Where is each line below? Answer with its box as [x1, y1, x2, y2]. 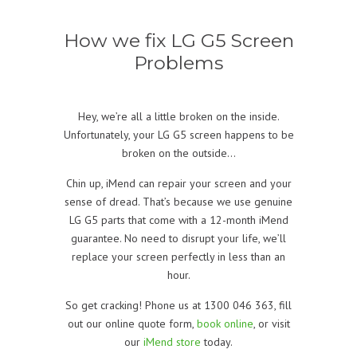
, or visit [253, 316, 290, 331]
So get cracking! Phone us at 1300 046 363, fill [65, 297, 292, 312]
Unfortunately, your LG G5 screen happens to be [63, 127, 294, 142]
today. [201, 334, 233, 349]
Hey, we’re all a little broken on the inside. [77, 108, 280, 124]
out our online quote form [67, 316, 192, 331]
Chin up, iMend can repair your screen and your [65, 175, 292, 190]
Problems [134, 50, 223, 74]
